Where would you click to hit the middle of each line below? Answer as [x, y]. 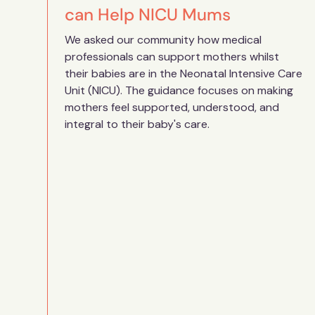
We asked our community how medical [163, 40]
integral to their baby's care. [137, 124]
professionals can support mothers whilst [172, 57]
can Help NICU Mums [148, 15]
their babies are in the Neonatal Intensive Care [184, 74]
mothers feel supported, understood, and [172, 108]
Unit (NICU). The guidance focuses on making [179, 91]
